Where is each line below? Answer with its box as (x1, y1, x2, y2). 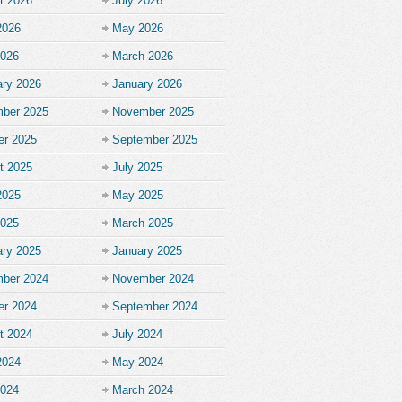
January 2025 (112, 244, 182, 258)
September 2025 (112, 133, 197, 146)
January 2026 (112, 77, 182, 91)
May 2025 (112, 188, 163, 202)
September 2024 (112, 300, 197, 313)
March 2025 (112, 216, 173, 230)
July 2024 (112, 328, 162, 341)
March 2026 (112, 49, 173, 63)
